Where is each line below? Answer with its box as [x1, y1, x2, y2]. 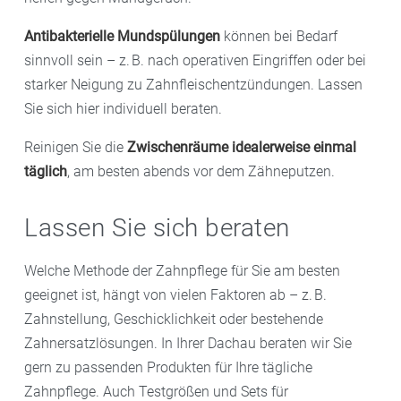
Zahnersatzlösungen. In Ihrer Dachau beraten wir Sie [24, 335, 352, 353]
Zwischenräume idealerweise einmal [127, 139, 356, 157]
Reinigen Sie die [24, 139, 127, 157]
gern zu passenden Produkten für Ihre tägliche [24, 359, 312, 377]
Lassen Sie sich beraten [24, 213, 290, 243]
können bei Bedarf [220, 28, 337, 46]
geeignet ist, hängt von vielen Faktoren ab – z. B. [24, 286, 327, 304]
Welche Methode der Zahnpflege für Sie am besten [24, 262, 340, 280]
